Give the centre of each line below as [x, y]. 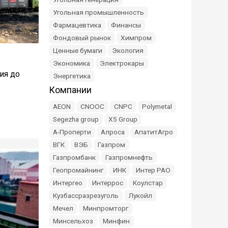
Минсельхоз [73, 221]
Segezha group [76, 119]
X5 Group [123, 119]
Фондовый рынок [82, 38]
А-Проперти [72, 132]
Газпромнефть [129, 157]
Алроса [113, 132]
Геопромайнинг [78, 170]
